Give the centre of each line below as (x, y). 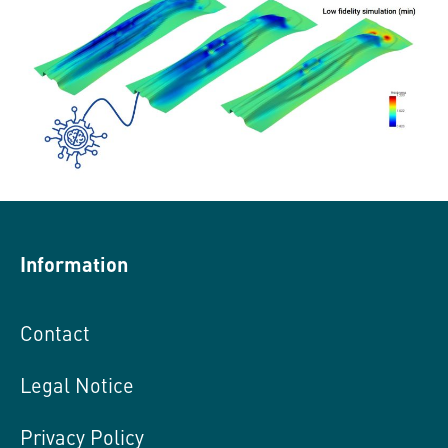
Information (74, 263)
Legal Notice (77, 384)
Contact (55, 332)
